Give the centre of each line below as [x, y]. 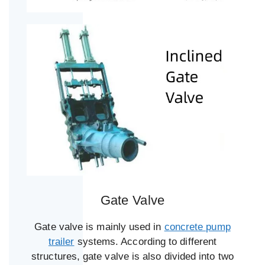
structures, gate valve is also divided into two [132, 256]
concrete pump [197, 227]
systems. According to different [146, 241]
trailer [61, 241]
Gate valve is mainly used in [99, 227]
